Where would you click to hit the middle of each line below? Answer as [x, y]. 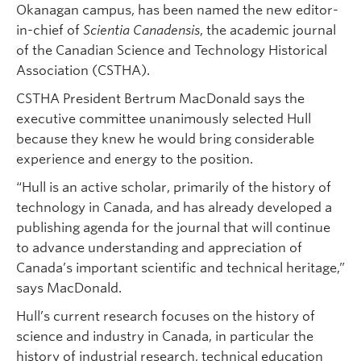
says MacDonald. [69, 288]
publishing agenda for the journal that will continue [173, 227]
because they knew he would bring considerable [165, 139]
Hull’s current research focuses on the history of [166, 316]
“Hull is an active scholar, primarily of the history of [174, 187]
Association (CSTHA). [83, 70]
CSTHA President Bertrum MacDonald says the [160, 98]
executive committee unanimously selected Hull [164, 118]
